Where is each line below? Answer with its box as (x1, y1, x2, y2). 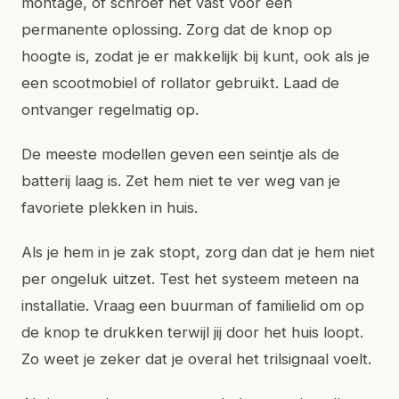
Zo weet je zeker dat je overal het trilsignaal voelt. (21, 350, 371, 368)
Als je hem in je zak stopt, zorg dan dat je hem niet (21, 243, 375, 261)
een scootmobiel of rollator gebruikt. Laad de (21, 74, 339, 92)
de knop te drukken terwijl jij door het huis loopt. (21, 323, 363, 341)
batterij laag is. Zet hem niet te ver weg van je (21, 172, 340, 190)
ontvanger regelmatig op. (21, 101, 199, 118)
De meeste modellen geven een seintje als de (21, 145, 339, 163)
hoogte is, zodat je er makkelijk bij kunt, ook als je (21, 47, 370, 65)
